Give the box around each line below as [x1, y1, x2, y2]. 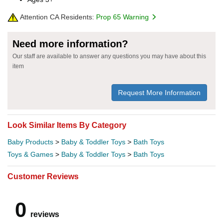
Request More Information [118, 88, 201, 97]
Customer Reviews [7, 172, 79, 181]
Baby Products [7, 137, 53, 146]
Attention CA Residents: [18, 12, 94, 21]
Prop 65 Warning [96, 12, 151, 21]
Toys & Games [7, 150, 53, 158]
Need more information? [12, 38, 128, 49]
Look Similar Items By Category [7, 120, 126, 129]
